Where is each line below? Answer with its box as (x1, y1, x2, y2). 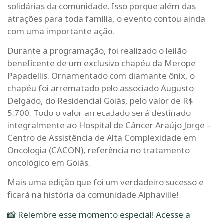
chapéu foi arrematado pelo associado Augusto (7, 82, 194, 94)
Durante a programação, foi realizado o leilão (7, 44, 187, 56)
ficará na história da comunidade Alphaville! (7, 189, 178, 201)
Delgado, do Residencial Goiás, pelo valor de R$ (7, 94, 193, 106)
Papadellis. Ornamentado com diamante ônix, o (7, 69, 195, 81)
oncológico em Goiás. (7, 156, 90, 168)
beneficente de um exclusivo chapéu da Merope (7, 57, 196, 69)
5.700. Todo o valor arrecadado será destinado (7, 107, 191, 118)
